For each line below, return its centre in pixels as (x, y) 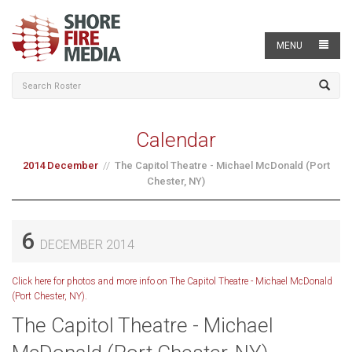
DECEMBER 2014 (87, 245)
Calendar (176, 140)
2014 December (60, 165)
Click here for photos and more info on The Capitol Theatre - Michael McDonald (172, 281)
